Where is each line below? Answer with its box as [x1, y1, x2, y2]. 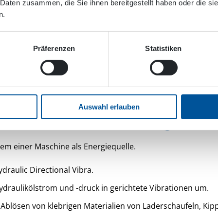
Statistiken [145, 44, 182, 53]
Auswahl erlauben [78, 102, 140, 111]
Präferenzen [33, 44, 75, 53]
